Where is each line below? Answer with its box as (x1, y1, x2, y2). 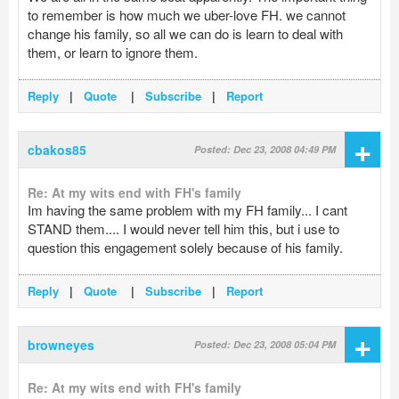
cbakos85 (28, 141, 86, 159)
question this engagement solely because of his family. (28, 238, 343, 257)
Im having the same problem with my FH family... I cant (28, 200, 347, 220)
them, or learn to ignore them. (28, 43, 198, 62)
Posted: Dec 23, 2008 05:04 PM (194, 338, 336, 352)
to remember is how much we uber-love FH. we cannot (28, 5, 346, 25)
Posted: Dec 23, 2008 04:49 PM (194, 142, 336, 157)
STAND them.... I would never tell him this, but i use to (28, 219, 339, 239)
